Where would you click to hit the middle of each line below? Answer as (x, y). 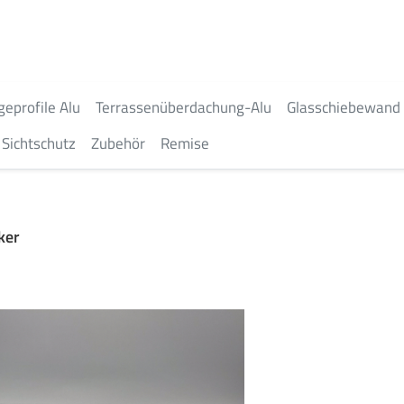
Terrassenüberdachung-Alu (184, 107)
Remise (185, 143)
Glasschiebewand (344, 107)
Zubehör (118, 143)
